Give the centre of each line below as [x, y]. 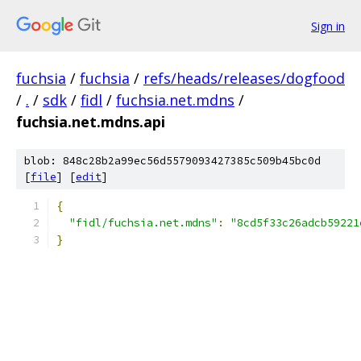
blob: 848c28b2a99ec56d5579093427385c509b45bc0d [172, 161]
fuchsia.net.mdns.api [91, 122]
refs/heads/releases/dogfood [244, 78]
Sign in [328, 26]
